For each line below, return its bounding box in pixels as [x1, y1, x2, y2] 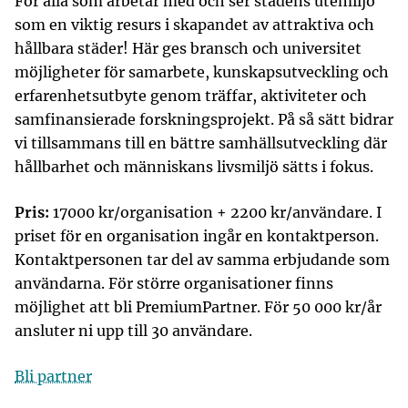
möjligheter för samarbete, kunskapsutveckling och [15, 63, 389, 81]
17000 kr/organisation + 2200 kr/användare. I [49, 203, 382, 221]
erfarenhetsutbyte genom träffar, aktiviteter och [15, 87, 367, 105]
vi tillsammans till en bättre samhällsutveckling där [15, 134, 387, 152]
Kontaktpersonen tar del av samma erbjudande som [15, 250, 390, 269]
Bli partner [15, 367, 92, 385]
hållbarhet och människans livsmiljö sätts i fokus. [15, 158, 373, 176]
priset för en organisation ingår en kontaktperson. [15, 227, 379, 245]
